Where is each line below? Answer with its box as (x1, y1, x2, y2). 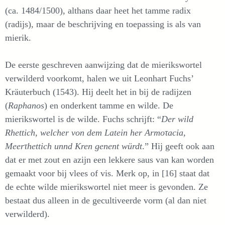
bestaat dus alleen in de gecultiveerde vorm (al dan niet (5, 195, 206, 205)
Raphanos (8, 100, 44, 110)
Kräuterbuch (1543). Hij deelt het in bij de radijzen (5, 86, 191, 97)
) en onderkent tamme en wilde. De (44, 100, 173, 110)
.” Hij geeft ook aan (142, 141, 214, 151)
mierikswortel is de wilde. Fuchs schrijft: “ (5, 114, 161, 124)
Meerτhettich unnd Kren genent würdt (5, 141, 142, 151)
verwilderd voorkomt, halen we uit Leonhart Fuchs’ (5, 73, 193, 83)
